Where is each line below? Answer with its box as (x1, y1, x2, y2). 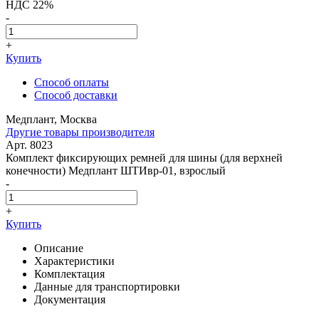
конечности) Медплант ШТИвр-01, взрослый (6, 164, 226, 177)
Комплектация (34, 267, 105, 280)
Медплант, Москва (6, 113, 97, 125)
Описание (34, 241, 83, 254)
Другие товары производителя (6, 125, 155, 138)
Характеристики (34, 254, 115, 267)
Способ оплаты (34, 75, 109, 88)
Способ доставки (34, 88, 117, 101)
